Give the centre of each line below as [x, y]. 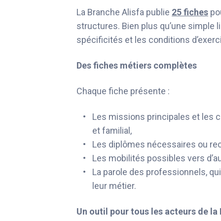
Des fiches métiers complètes [137, 66]
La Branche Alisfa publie [124, 12]
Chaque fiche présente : [123, 91]
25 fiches [190, 12]
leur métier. [114, 186]
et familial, [112, 131]
